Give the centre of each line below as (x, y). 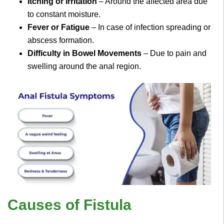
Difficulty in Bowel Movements (84, 53)
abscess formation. (61, 40)
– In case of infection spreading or (150, 27)
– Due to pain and (174, 53)
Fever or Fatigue (58, 27)
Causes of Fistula (69, 204)
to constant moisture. (64, 14)
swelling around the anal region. (84, 66)
